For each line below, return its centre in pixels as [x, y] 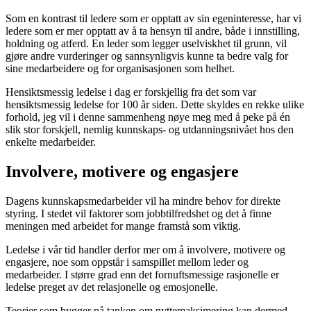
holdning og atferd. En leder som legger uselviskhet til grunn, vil [146, 44]
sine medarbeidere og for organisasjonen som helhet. [120, 69]
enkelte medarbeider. [51, 142]
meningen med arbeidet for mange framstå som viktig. [123, 226]
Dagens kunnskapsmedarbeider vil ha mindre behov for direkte [143, 201]
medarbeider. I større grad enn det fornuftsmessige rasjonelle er [142, 274]
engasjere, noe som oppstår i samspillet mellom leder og [127, 262]
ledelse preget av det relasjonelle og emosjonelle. [112, 287]
